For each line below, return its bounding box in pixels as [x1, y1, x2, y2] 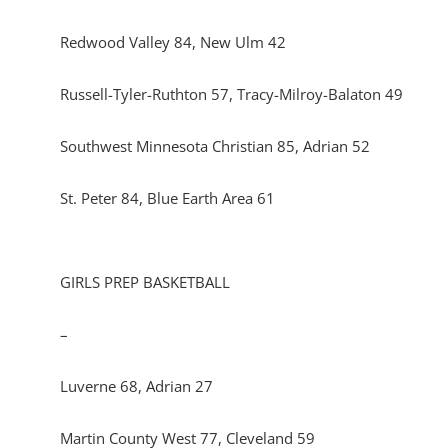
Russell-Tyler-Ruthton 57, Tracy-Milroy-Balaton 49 [60, 84, 403, 104]
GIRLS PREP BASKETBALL [60, 272, 230, 292]
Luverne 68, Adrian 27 [60, 376, 213, 396]
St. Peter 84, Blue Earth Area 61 [60, 188, 275, 208]
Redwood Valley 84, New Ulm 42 [60, 32, 286, 52]
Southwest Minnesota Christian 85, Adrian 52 [60, 136, 370, 156]
